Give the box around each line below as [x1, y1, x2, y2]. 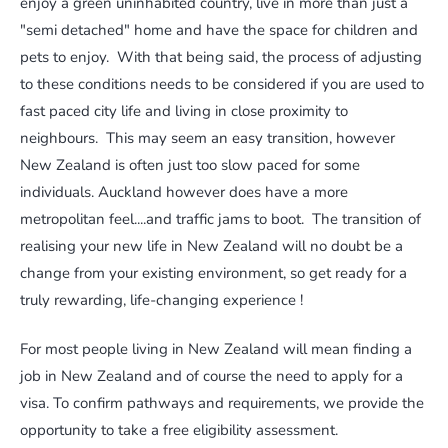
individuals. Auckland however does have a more [20, 181, 348, 202]
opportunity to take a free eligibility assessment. [20, 420, 338, 441]
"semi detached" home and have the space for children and [20, 19, 418, 40]
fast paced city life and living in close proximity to [20, 100, 348, 121]
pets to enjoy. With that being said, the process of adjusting [20, 46, 422, 67]
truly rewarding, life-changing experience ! [20, 289, 303, 310]
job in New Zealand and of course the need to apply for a [20, 366, 403, 387]
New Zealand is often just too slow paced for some [20, 154, 360, 175]
